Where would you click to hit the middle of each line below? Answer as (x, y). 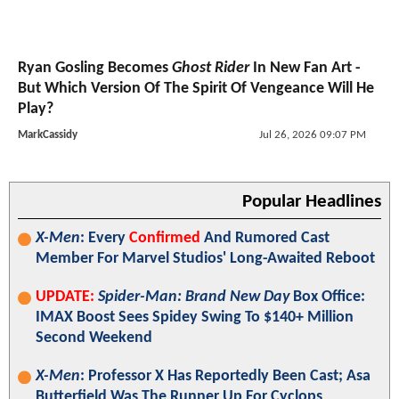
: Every (105, 239)
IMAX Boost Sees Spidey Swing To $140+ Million (195, 318)
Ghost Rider (211, 69)
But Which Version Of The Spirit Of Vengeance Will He (196, 89)
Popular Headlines (312, 202)
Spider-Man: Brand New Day (194, 297)
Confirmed (165, 239)
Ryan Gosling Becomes (95, 69)
